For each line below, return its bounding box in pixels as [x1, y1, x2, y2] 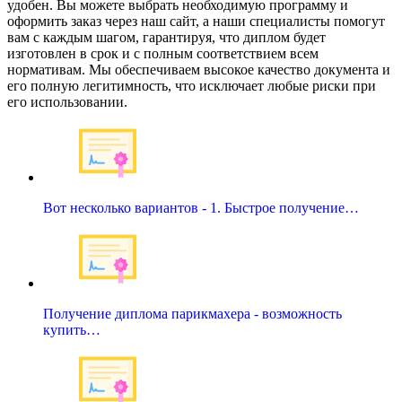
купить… [43, 322, 100, 338]
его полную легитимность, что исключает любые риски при [7, 78, 376, 94]
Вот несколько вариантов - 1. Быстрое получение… [43, 200, 359, 216]
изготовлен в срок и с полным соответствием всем [7, 46, 319, 62]
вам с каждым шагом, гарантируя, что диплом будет [7, 30, 326, 46]
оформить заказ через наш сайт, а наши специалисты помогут [7, 13, 385, 30]
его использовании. [7, 94, 127, 110]
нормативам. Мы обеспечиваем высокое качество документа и [7, 62, 390, 78]
